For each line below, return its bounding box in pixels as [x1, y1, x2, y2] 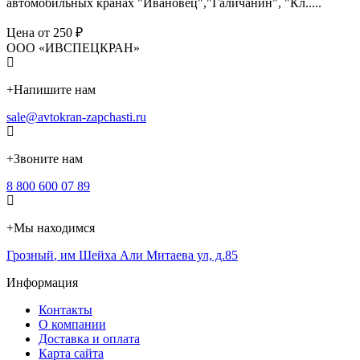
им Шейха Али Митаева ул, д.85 [60, 247, 238, 262]
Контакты [39, 302, 92, 317]
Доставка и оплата [39, 331, 140, 346]
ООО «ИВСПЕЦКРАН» [6, 40, 140, 55]
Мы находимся [14, 220, 95, 235]
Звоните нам [14, 151, 83, 166]
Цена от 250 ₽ [6, 25, 83, 39]
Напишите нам [14, 82, 96, 96]
